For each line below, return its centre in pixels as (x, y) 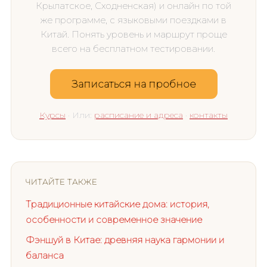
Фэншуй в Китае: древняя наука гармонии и (125, 240)
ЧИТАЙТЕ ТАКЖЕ (62, 182)
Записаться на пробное (133, 84)
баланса (45, 255)
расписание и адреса (139, 115)
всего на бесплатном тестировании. (133, 49)
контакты (209, 115)
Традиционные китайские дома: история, (117, 204)
